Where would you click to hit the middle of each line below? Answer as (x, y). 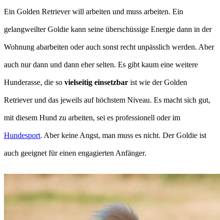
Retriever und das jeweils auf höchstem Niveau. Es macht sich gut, (107, 100)
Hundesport (22, 136)
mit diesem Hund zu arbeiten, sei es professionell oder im (92, 118)
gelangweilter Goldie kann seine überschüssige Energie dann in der (108, 29)
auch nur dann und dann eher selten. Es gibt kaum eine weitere (101, 65)
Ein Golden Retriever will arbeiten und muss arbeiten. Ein (94, 12)
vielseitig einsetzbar (96, 82)
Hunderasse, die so (34, 82)
